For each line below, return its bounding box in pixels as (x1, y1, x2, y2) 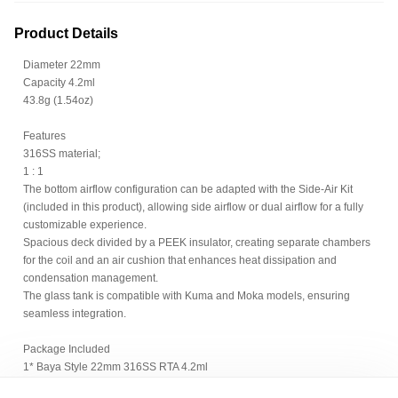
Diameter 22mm (23, 59, 100, 71)
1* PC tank (23, 378, 75, 391)
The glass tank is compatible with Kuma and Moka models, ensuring (23, 290, 350, 302)
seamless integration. (23, 307, 126, 320)
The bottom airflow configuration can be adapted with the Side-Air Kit (23, 183, 353, 195)
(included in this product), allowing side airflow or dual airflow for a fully (23, 201, 363, 213)
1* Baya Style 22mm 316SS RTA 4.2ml (23, 361, 208, 373)
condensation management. (23, 272, 158, 284)
